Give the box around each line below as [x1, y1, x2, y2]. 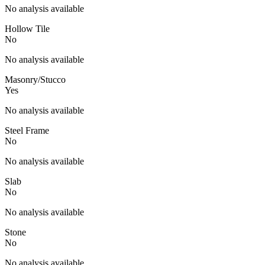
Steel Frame [5, 125, 49, 135]
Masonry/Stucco [5, 74, 66, 85]
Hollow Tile [5, 23, 50, 34]
